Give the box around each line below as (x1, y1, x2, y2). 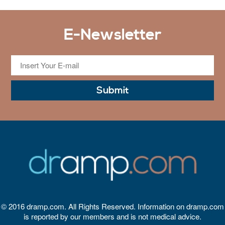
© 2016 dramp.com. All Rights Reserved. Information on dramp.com (1, 201, 224, 212)
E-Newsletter (64, 25, 161, 45)
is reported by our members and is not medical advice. (24, 211, 201, 222)
